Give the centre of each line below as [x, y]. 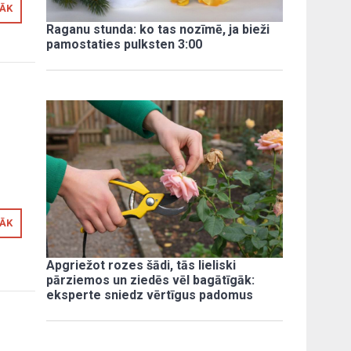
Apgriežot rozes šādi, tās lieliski [141, 266]
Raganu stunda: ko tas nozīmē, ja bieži [158, 30]
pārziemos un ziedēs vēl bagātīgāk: [151, 280]
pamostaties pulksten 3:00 [125, 45]
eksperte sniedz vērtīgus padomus [150, 295]
